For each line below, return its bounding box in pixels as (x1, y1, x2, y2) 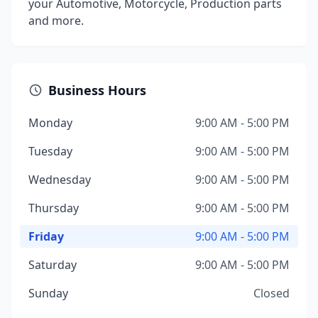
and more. (28, 13, 84, 28)
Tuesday (28, 143, 72, 159)
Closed (253, 285, 290, 301)
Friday (28, 229, 64, 244)
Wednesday (28, 172, 91, 187)
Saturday (28, 257, 77, 273)
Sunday (28, 285, 68, 301)
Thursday (28, 200, 79, 216)
